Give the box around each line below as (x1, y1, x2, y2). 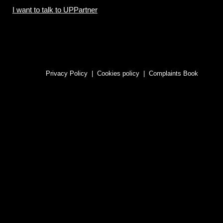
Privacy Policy (46, 69, 88, 77)
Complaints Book (149, 69, 198, 77)
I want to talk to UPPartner (12, 5, 98, 14)
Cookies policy (97, 69, 141, 77)
